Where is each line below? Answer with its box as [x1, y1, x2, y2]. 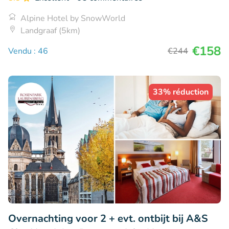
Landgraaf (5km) [20, 25, 80, 37]
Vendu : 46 [8, 45, 48, 57]
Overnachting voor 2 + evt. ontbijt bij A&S [8, 211, 208, 225]
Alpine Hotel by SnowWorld [20, 13, 125, 25]
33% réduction [153, 86, 209, 98]
